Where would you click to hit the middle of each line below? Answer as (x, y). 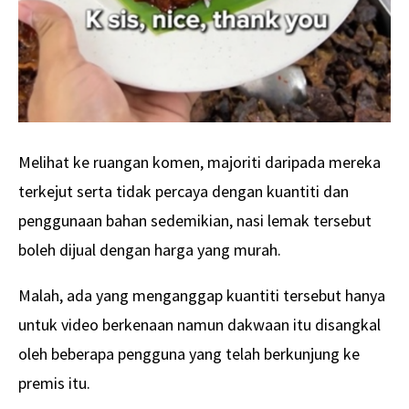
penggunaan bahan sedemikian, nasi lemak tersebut (195, 221)
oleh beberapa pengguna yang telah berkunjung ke (189, 354)
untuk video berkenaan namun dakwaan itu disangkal (199, 325)
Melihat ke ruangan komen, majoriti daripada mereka (199, 163)
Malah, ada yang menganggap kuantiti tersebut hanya (202, 296)
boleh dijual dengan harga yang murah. (150, 250)
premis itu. (54, 383)
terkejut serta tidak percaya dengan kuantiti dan (184, 192)
